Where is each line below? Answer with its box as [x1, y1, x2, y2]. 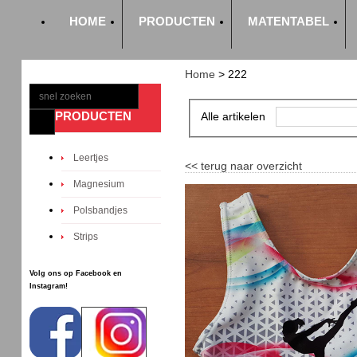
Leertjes [73, 152, 109, 163]
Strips [73, 231, 99, 242]
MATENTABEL [248, 14, 330, 28]
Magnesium [73, 178, 125, 190]
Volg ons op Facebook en [29, 269, 123, 277]
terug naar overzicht [200, 159, 302, 172]
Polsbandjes [73, 205, 128, 216]
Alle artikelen [201, 109, 266, 123]
